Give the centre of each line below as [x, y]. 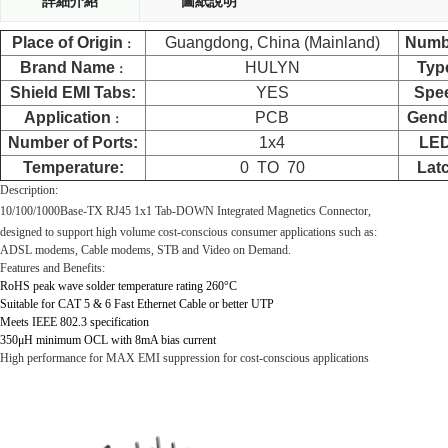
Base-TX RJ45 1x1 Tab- [118, 211]
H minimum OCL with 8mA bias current [120, 340]
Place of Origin [67, 42]
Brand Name [67, 67]
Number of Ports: [73, 142]
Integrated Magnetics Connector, [294, 211]
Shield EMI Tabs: [73, 92]
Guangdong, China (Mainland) [272, 42]
